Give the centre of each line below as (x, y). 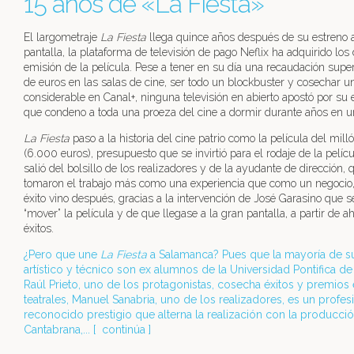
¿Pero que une (62, 255)
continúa (124, 330)
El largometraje (62, 38)
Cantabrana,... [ (63, 330)
